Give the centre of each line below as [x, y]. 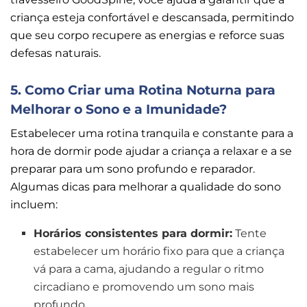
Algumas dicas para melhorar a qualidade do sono [146, 187]
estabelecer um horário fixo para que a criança [159, 251]
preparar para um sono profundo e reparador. [133, 169]
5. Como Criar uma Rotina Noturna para [143, 89]
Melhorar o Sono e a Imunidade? [119, 109]
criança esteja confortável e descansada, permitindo [152, 18]
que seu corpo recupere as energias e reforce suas [147, 36]
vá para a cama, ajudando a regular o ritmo [149, 269]
